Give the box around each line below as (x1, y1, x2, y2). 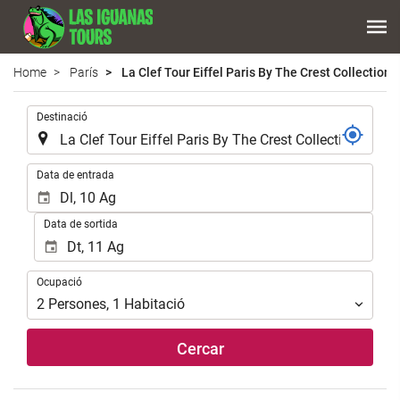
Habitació (124, 296, 185, 313)
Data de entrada (37, 168, 114, 181)
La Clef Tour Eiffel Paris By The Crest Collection (119, 64, 391, 79)
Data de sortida (43, 217, 118, 230)
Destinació (37, 110, 87, 123)
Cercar (176, 339, 224, 359)
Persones (48, 296, 106, 313)
